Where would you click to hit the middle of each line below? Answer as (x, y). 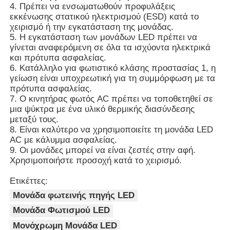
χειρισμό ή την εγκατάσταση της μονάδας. (93, 27)
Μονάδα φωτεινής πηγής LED (74, 195)
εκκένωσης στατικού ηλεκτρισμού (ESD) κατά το (104, 16)
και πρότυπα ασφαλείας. (60, 57)
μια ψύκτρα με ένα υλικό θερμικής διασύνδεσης (102, 109)
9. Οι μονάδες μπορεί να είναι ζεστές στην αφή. (103, 150)
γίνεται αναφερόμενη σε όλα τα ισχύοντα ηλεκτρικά (110, 47)
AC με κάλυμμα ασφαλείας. (64, 140)
